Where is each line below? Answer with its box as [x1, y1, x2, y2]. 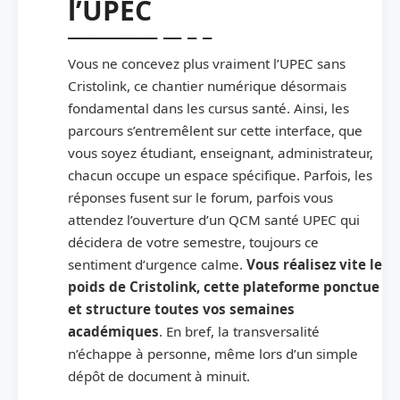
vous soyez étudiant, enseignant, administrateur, [68, 143, 373, 162]
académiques [68, 321, 159, 340]
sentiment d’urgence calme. [68, 254, 246, 273]
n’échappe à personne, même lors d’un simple [68, 344, 358, 362]
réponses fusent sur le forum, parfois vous [68, 187, 333, 206]
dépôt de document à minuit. [68, 366, 250, 385]
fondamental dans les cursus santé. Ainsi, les [68, 98, 349, 117]
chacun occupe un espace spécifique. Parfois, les [68, 165, 372, 184]
